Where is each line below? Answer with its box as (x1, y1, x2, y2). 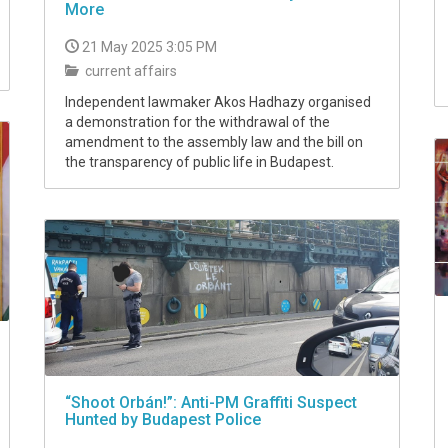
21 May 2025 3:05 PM (82, 38, 217, 55)
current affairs (82, 62, 177, 79)
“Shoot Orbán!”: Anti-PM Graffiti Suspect (65, 392, 357, 412)
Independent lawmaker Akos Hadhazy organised (65, 93, 371, 110)
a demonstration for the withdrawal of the (65, 113, 330, 130)
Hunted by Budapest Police (65, 409, 261, 429)
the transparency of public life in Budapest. (65, 153, 334, 170)
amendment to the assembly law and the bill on (65, 133, 363, 150)
